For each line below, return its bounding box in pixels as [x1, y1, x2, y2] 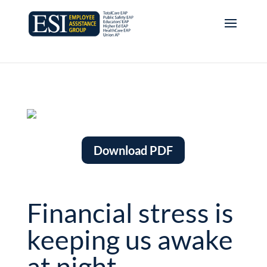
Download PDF [94, 143, 173, 157]
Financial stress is [26, 197, 234, 229]
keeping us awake [26, 223, 233, 256]
